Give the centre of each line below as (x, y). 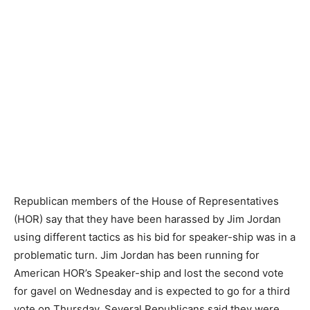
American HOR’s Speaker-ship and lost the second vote (149, 273)
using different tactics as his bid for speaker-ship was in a (155, 237)
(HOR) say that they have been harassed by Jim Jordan (147, 219)
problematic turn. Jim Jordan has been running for (137, 255)
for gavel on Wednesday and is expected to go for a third (152, 291)
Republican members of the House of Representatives (146, 201)
